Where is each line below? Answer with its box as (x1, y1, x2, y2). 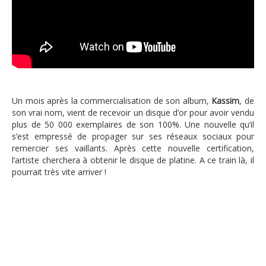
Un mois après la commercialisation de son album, (12, 95, 212, 107)
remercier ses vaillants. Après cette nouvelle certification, (12, 142, 254, 154)
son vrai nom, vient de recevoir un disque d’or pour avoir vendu (12, 107, 254, 119)
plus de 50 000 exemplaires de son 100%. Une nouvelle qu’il (12, 119, 254, 131)
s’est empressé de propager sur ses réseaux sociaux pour (12, 131, 254, 142)
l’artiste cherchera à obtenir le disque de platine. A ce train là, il (12, 154, 254, 166)
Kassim (211, 95, 240, 107)
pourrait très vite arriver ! (12, 166, 106, 178)
